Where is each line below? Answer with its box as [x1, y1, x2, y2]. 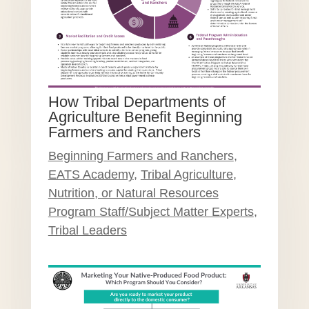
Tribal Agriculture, [140, 168, 237, 182]
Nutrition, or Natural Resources [48, 186, 219, 201]
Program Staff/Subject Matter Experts [48, 205, 254, 219]
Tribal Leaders [48, 223, 127, 238]
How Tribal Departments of [48, 93, 226, 111]
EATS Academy [48, 168, 134, 182]
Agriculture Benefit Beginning [48, 108, 242, 126]
